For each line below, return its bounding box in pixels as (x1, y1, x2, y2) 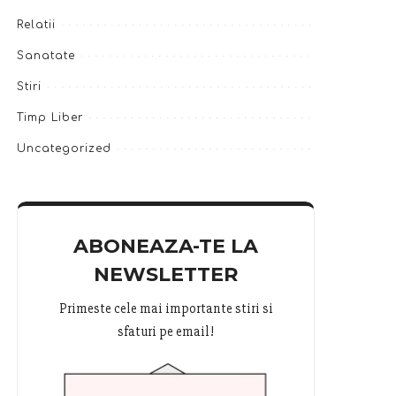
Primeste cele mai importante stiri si (58, 301, 273, 317)
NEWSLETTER (94, 263, 239, 286)
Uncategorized (17, 142, 112, 155)
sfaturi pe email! (118, 324, 215, 340)
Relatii (17, 19, 57, 31)
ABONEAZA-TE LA (73, 234, 259, 258)
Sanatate (17, 49, 76, 62)
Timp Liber (17, 111, 84, 124)
